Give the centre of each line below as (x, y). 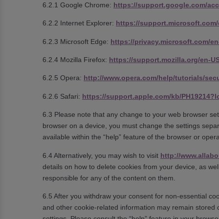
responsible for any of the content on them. (109, 178)
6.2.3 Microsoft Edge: (77, 41)
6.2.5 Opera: (63, 78)
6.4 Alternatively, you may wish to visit (101, 155)
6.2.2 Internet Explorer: (79, 23)
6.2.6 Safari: (62, 96)
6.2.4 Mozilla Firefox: (76, 59)
